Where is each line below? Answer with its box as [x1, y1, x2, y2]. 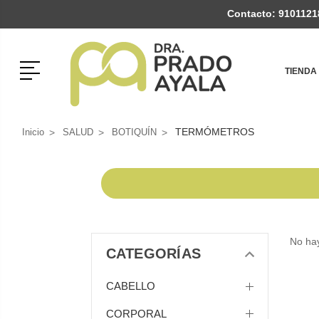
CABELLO [105, 280, 155, 293]
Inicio [21, 127, 44, 137]
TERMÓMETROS [174, 126, 254, 137]
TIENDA [285, 66, 317, 76]
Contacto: [226, 8, 276, 20]
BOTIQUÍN [111, 127, 157, 137]
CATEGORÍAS [105, 246, 201, 261]
